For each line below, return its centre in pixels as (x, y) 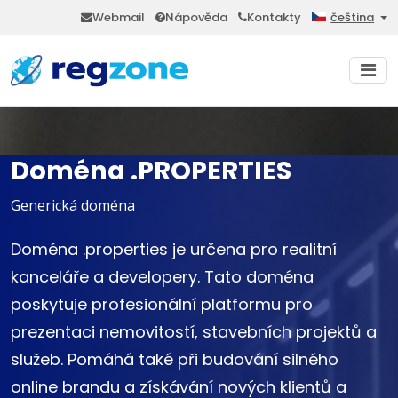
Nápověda (197, 17)
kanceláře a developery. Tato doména (162, 277)
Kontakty (275, 17)
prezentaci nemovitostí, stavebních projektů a (194, 332)
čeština (353, 18)
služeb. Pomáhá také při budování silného (175, 360)
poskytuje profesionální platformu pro (162, 305)
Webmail (119, 17)
